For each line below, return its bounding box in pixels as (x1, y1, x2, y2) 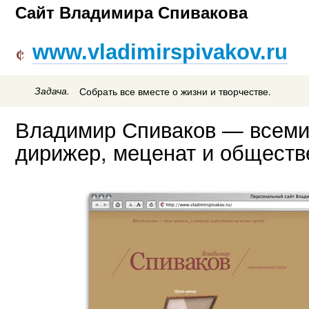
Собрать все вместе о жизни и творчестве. (79, 84, 271, 99)
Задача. (34, 84, 70, 98)
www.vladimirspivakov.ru (32, 40, 288, 64)
